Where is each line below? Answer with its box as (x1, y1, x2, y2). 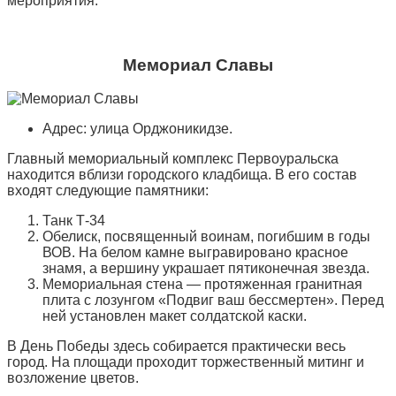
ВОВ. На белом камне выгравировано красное (42, 245, 348, 261)
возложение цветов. (7, 370, 139, 386)
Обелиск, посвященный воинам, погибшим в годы (42, 229, 370, 245)
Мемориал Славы (123, 55, 273, 74)
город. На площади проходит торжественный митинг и (7, 354, 364, 370)
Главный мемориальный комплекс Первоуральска (7, 151, 339, 167)
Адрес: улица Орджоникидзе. (42, 121, 232, 137)
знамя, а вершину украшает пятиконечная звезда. (42, 261, 369, 277)
